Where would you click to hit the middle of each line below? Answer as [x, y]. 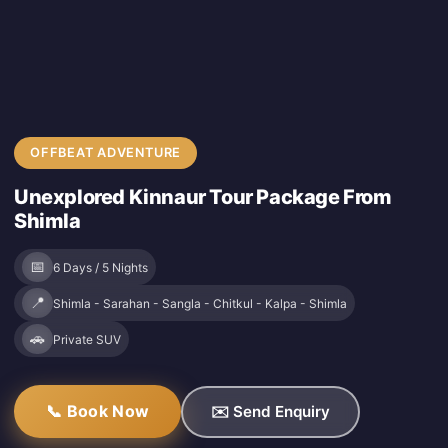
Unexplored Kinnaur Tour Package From [203, 197]
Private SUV [87, 339]
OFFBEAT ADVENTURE [106, 153]
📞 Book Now [98, 411]
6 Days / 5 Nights [100, 267]
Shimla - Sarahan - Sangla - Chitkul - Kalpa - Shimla [200, 303]
